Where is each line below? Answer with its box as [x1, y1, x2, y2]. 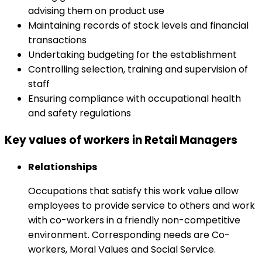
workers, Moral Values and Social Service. [28, 242, 216, 256]
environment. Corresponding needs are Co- [28, 227, 230, 242]
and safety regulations [28, 106, 131, 120]
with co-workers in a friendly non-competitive [28, 213, 240, 227]
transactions [28, 33, 87, 47]
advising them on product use [28, 4, 164, 18]
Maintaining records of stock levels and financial [28, 19, 249, 33]
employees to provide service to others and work [28, 198, 255, 212]
